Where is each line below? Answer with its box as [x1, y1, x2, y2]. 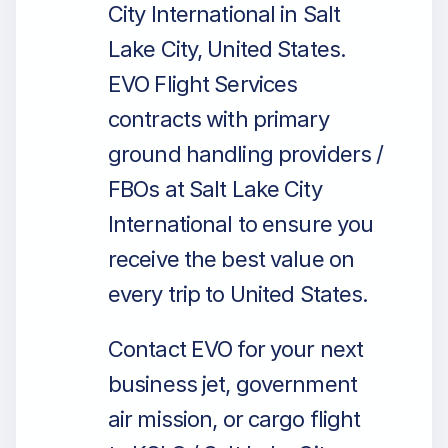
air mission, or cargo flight [108, 406, 361, 432]
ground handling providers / [108, 141, 384, 167]
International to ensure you [108, 211, 374, 237]
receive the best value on [108, 246, 354, 272]
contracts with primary [108, 106, 329, 132]
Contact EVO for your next [108, 336, 363, 362]
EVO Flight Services [108, 71, 298, 97]
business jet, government [108, 371, 357, 397]
